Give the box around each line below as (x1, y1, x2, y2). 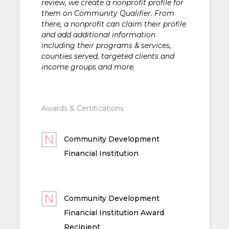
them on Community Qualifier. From (41, 8, 174, 18)
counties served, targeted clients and (41, 51, 174, 61)
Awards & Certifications (41, 103, 124, 113)
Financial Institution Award (63, 208, 164, 217)
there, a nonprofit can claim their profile (41, 19, 186, 29)
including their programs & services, (41, 40, 171, 50)
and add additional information (41, 30, 155, 39)
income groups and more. (41, 62, 135, 72)
